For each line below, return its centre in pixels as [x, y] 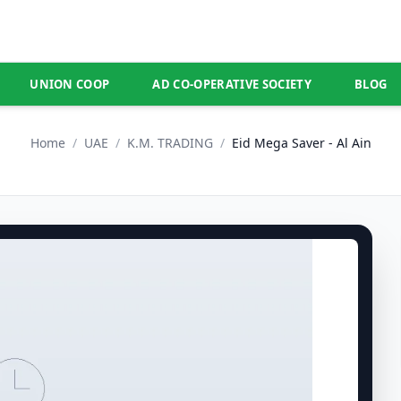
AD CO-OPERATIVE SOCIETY [232, 84]
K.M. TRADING [170, 143]
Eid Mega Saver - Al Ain [301, 143]
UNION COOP [70, 84]
